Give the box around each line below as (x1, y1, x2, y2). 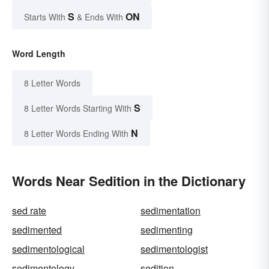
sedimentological (12, 242, 85, 256)
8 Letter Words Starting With (24, 102, 131, 115)
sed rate (12, 204, 46, 218)
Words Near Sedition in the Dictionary (12, 171, 246, 191)
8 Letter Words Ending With (24, 127, 128, 140)
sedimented (12, 223, 62, 237)
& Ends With (74, 11, 125, 23)
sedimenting (141, 223, 193, 237)
